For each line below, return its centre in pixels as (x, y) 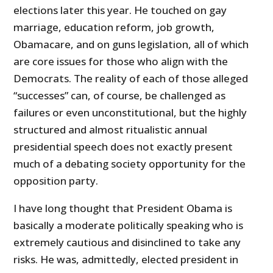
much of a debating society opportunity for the (130, 163)
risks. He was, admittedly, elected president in (126, 259)
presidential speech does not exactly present (123, 146)
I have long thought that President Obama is (123, 208)
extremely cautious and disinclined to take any (127, 242)
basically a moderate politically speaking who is (129, 225)
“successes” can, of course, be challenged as (120, 95)
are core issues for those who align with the (121, 61)
